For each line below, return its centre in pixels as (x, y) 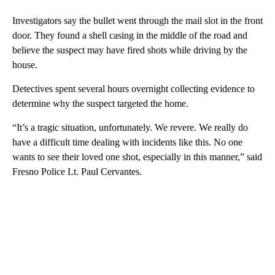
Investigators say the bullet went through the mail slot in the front (137, 20)
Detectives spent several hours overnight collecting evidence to (134, 88)
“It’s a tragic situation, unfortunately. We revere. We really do (130, 127)
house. (25, 64)
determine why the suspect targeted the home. (100, 103)
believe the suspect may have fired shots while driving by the (130, 50)
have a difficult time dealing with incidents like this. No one (127, 142)
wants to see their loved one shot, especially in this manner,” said (137, 157)
